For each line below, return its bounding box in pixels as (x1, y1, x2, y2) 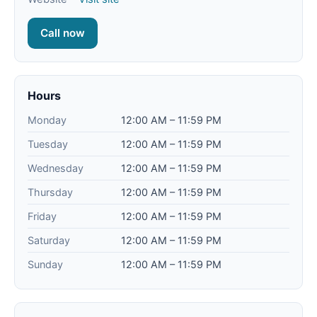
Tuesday (28, 138, 68, 151)
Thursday (28, 186, 73, 199)
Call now (40, 26, 85, 40)
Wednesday (28, 162, 83, 175)
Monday (28, 114, 67, 127)
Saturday (28, 234, 70, 247)
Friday (28, 210, 57, 223)
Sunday (28, 258, 63, 271)
